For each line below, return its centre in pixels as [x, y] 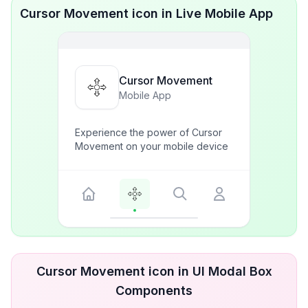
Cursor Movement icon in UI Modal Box [154, 271]
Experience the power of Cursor [148, 132]
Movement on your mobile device [152, 146]
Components [154, 290]
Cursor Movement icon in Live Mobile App [146, 13]
